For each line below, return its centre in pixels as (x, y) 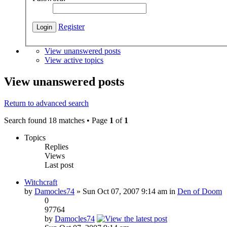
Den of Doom (200, 191)
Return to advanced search (46, 103)
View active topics (74, 60)
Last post (59, 165)
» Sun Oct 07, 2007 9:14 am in (126, 191)
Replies (56, 146)
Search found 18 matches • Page (57, 120)
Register (71, 26)
